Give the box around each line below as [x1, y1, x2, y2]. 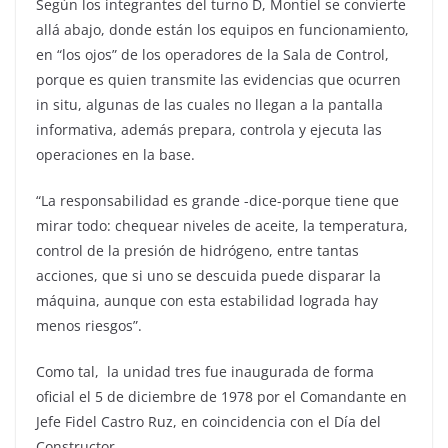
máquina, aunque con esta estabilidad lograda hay [36, 290, 378, 310]
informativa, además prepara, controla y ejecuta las [36, 119, 382, 139]
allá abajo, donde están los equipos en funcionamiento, [36, 19, 409, 39]
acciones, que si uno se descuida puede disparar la [36, 265, 381, 285]
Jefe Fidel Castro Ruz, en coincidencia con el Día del [36, 411, 381, 431]
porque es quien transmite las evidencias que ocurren [36, 69, 401, 89]
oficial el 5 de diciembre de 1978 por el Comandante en [36, 386, 407, 406]
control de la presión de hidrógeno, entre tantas [36, 240, 363, 260]
